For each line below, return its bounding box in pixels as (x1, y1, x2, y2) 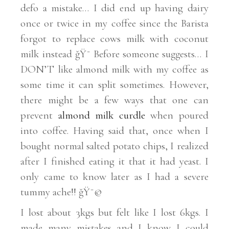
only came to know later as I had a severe (20, 170, 209, 183)
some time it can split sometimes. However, (20, 78, 209, 91)
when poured (145, 108, 209, 122)
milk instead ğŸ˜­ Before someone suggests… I (20, 47, 209, 60)
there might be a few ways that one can (20, 93, 209, 106)
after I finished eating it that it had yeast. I (20, 154, 209, 168)
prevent (20, 108, 58, 122)
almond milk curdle (58, 108, 145, 122)
